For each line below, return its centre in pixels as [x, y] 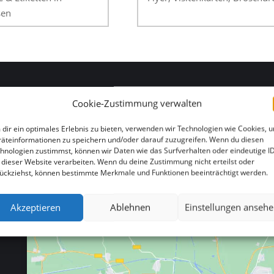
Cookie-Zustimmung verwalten [137, 103]
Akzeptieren [36, 207]
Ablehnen [131, 207]
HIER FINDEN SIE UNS [82, 116]
